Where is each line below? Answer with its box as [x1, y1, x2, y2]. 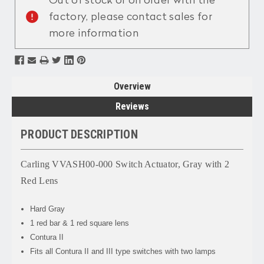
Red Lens [21, 175, 58, 186]
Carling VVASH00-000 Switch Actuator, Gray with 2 [21, 159, 230, 169]
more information [49, 28, 138, 39]
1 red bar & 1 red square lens [30, 218, 130, 227]
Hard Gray [30, 204, 65, 213]
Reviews [115, 100, 149, 112]
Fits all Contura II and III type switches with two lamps [30, 246, 216, 256]
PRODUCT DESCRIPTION [21, 127, 138, 141]
